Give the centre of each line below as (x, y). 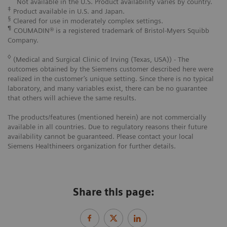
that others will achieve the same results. (72, 98)
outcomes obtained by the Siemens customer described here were (110, 69)
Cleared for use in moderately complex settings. (87, 21)
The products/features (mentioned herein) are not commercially (107, 117)
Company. (23, 40)
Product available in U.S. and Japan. (68, 11)
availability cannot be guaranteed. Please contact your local (101, 137)
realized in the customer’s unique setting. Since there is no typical (111, 79)
